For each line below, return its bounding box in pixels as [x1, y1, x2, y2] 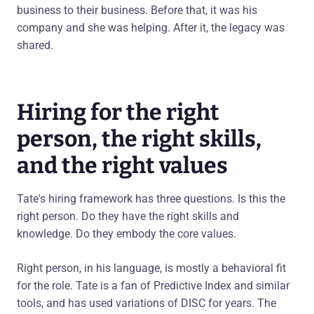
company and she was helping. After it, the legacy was [17, 20, 285, 34]
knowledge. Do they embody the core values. [17, 226, 236, 240]
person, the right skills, [17, 125, 261, 152]
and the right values [17, 151, 228, 179]
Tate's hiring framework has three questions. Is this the [17, 191, 285, 205]
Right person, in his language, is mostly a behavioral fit [17, 261, 286, 275]
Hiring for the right [17, 98, 219, 125]
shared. [17, 38, 53, 52]
